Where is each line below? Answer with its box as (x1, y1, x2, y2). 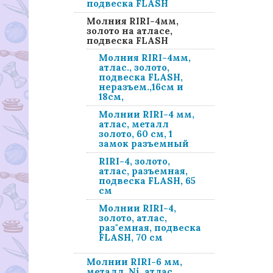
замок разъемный (99, 138, 189, 149)
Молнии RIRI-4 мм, (99, 108, 194, 120)
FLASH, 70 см (99, 232, 163, 243)
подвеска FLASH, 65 (99, 175, 196, 186)
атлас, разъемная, (99, 165, 188, 177)
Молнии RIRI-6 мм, (87, 256, 182, 268)
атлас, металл (99, 118, 169, 130)
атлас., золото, (99, 62, 169, 73)
